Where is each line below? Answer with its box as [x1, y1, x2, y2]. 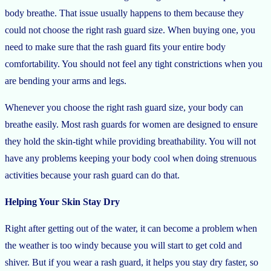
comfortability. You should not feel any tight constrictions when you [5, 58, 263, 69]
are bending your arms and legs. [5, 75, 129, 86]
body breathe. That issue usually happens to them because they [5, 7, 244, 18]
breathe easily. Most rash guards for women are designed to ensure [5, 119, 258, 129]
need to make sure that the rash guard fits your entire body [5, 41, 226, 52]
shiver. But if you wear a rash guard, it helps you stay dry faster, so [5, 256, 258, 267]
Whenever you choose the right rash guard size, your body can [5, 102, 243, 113]
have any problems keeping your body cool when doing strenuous [5, 152, 256, 163]
